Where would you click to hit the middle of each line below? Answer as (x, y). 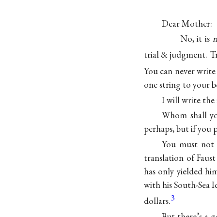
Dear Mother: (187, 23)
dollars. (157, 201)
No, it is (196, 39)
